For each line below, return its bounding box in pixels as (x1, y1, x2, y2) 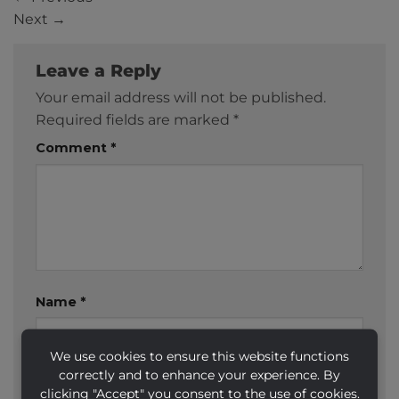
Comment (36, 139, 110, 156)
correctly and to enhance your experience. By (59, 366, 340, 383)
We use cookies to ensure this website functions (50, 347, 349, 364)
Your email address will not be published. (36, 88, 326, 106)
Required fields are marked (36, 110, 233, 128)
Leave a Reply (36, 59, 167, 81)
